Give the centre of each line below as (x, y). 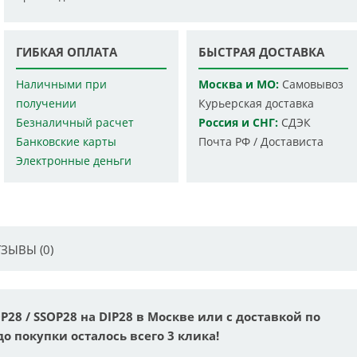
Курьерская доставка (256, 104)
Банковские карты (67, 142)
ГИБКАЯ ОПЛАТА (67, 52)
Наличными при (62, 85)
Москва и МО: (238, 85)
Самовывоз (311, 85)
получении (47, 104)
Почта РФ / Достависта (261, 142)
